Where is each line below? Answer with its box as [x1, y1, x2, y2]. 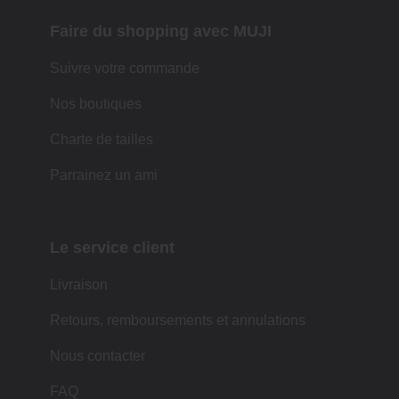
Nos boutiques [50, 95, 142, 111]
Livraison [50, 276, 108, 292]
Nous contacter [50, 347, 145, 363]
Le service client [50, 238, 175, 256]
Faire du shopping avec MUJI [50, 21, 272, 40]
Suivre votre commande [50, 60, 199, 76]
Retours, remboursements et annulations [50, 312, 305, 328]
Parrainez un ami [50, 167, 158, 183]
